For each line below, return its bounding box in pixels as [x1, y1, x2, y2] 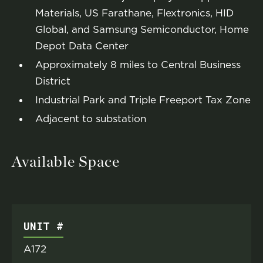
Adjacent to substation [35, 113, 146, 124]
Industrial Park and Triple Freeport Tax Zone [35, 94, 251, 106]
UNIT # [23, 219, 63, 233]
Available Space [12, 154, 120, 170]
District [35, 75, 70, 87]
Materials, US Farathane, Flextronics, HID [35, 7, 234, 19]
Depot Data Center [35, 40, 129, 52]
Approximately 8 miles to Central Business [35, 59, 241, 70]
